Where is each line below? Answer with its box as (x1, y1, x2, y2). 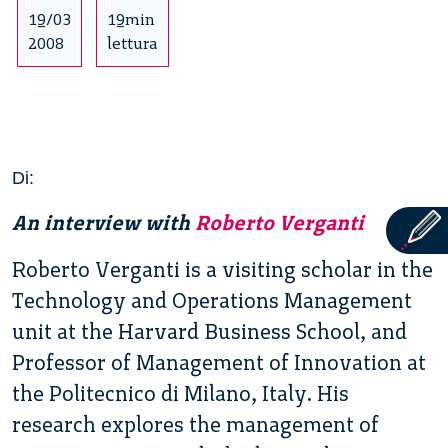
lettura (107, 33, 158, 53)
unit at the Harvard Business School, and (12, 318, 407, 344)
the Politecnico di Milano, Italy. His (12, 380, 349, 406)
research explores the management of (12, 411, 379, 437)
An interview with (12, 209, 195, 235)
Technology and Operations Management (12, 287, 412, 313)
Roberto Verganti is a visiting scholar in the (12, 256, 433, 282)
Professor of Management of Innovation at (12, 349, 426, 375)
